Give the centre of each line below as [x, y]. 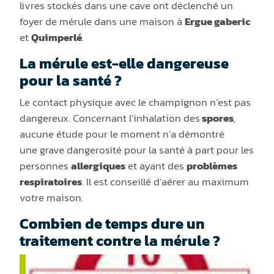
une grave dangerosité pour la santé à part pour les [137, 150]
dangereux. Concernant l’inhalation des [110, 118]
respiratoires [51, 182]
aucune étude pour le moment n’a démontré [122, 134]
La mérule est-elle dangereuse [124, 64]
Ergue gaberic [218, 22]
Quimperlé [57, 38]
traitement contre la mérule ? [120, 241]
